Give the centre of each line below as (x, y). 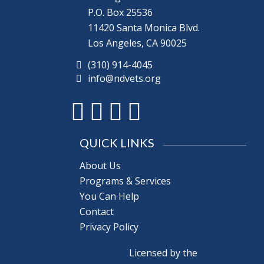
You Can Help (109, 196)
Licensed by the (163, 253)
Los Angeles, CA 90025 (138, 43)
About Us (100, 165)
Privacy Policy (109, 227)
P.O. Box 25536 (121, 12)
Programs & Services (125, 181)
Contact (97, 211)
